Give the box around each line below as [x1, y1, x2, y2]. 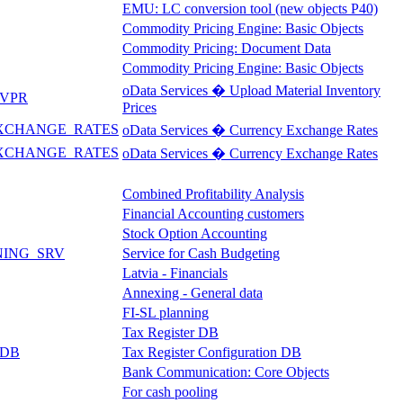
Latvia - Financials [122, 264, 228, 281]
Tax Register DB [122, 324, 219, 340]
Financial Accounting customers [122, 205, 304, 221]
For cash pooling [122, 383, 218, 399]
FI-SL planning [122, 304, 209, 320]
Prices [122, 99, 157, 115]
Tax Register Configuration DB [122, 344, 301, 360]
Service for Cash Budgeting [122, 245, 280, 261]
